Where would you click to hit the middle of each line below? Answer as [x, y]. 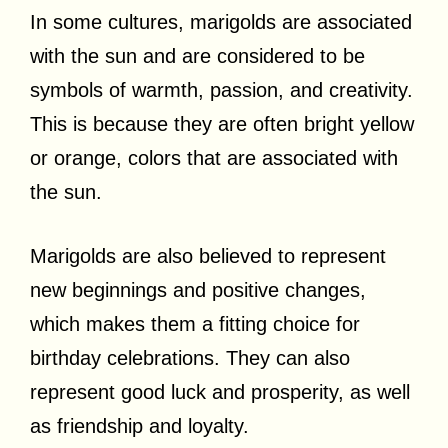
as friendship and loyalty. [139, 426]
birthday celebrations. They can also [190, 358]
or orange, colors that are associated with [214, 158]
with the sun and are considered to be [197, 56]
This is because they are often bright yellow [222, 124]
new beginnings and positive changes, [198, 290]
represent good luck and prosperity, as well [220, 392]
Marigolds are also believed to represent [208, 256]
